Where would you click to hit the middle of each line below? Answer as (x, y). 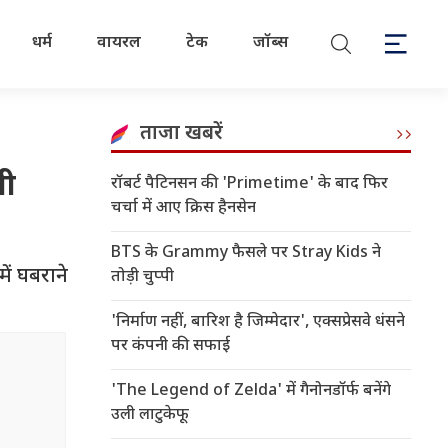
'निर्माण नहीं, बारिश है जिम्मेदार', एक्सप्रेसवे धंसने (258, 322)
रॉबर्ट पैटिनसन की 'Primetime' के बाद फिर (249, 184)
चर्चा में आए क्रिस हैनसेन (183, 208)
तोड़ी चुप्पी (142, 277)
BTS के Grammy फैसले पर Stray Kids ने (246, 253)
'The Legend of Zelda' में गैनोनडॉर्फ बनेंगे (251, 391)
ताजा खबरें (181, 134)
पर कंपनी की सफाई (170, 346)
